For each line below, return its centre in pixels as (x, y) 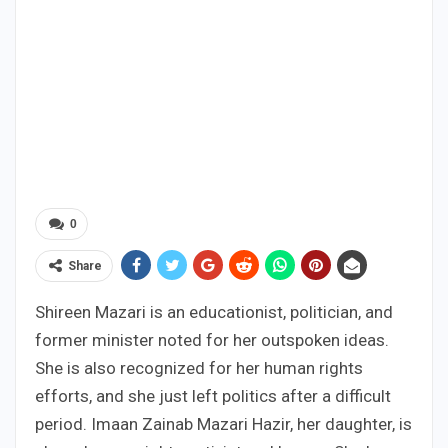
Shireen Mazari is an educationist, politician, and (214, 312)
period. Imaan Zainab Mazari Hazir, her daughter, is (223, 424)
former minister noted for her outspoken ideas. (212, 340)
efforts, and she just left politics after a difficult (213, 396)
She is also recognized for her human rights (199, 368)
